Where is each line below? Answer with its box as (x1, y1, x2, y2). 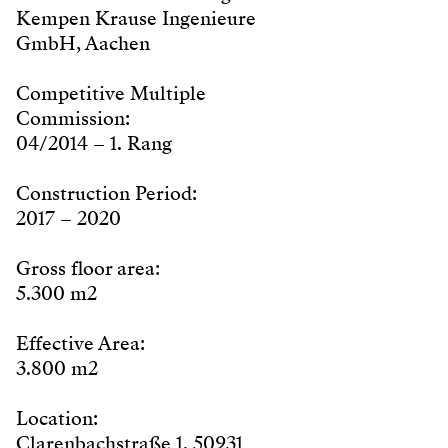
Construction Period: (16, 179, 197, 207)
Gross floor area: (16, 254, 160, 282)
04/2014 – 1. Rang (16, 129, 172, 157)
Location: (16, 404, 98, 432)
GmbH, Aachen (16, 29, 150, 57)
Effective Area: (16, 329, 145, 357)
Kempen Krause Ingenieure (16, 4, 256, 32)
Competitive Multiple (16, 79, 206, 107)
